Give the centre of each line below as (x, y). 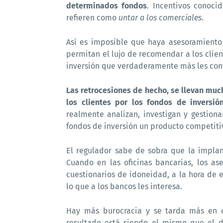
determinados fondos (107, 6)
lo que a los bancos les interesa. (124, 186)
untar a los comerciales (160, 18)
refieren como (92, 18)
